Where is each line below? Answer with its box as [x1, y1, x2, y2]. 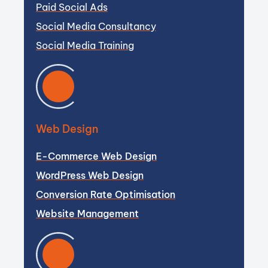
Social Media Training [36, 39, 134, 51]
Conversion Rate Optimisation [36, 188, 175, 200]
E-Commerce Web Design [36, 150, 157, 162]
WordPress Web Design [36, 169, 144, 181]
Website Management [36, 208, 139, 220]
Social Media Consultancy [36, 20, 156, 32]
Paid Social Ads [36, 1, 108, 13]
